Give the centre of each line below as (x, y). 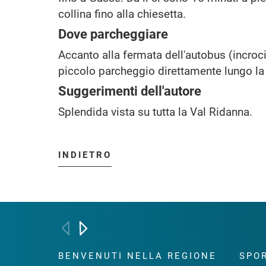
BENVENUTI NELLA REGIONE (137, 256)
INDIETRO (85, 155)
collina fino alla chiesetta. (122, 14)
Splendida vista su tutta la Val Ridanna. (155, 112)
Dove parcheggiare (113, 34)
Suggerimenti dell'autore (130, 91)
